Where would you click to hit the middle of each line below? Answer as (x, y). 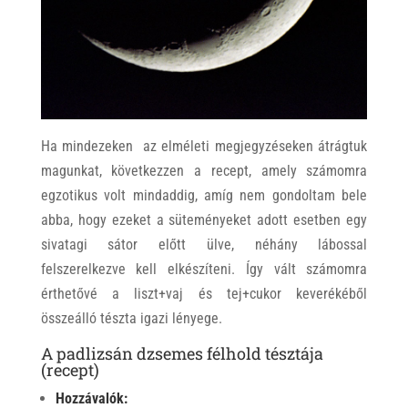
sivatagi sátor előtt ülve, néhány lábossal (204, 245)
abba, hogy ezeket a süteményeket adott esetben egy (204, 220)
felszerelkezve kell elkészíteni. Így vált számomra (204, 270)
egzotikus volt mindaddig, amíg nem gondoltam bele (204, 196)
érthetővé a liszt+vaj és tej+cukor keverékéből (204, 294)
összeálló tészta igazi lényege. (131, 319)
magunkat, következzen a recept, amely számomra (204, 171)
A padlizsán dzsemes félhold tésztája (182, 354)
